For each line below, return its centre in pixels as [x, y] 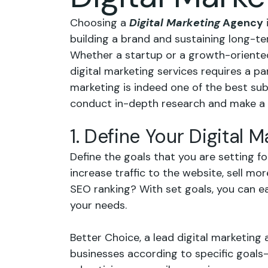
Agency [242, 23]
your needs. [98, 205]
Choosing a [100, 23]
